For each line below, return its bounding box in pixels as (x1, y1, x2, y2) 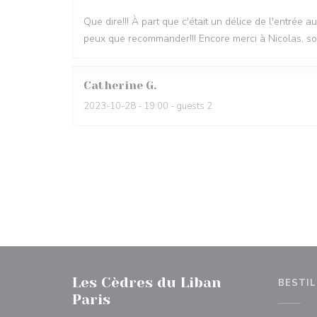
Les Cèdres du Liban (72, 275, 221, 291)
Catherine (83, 79, 143, 92)
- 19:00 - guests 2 (136, 100, 212, 113)
